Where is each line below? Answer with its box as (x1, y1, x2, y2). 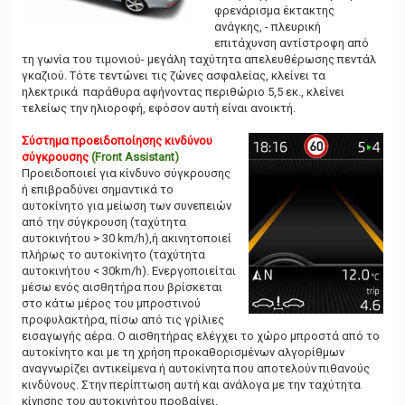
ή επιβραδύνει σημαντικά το (22, 183, 174, 196)
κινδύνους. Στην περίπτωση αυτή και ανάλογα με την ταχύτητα (22, 378, 361, 391)
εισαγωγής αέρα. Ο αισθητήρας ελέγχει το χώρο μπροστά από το (22, 329, 380, 343)
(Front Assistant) (91, 150, 179, 164)
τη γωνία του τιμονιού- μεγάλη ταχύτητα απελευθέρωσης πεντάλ (22, 52, 376, 66)
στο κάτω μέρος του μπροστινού (22, 297, 201, 310)
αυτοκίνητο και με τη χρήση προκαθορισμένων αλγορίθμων (22, 345, 344, 359)
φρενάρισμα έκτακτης (214, 4, 334, 17)
